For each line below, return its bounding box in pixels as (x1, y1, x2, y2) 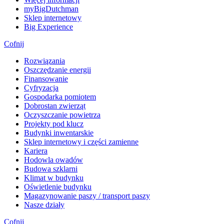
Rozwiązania (24, 56, 65, 65)
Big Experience (24, 22, 73, 31)
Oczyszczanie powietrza (24, 110, 100, 119)
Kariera (24, 146, 47, 155)
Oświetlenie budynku (24, 182, 91, 191)
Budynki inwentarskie (24, 128, 93, 137)
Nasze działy (24, 200, 64, 209)
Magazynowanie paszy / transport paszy (24, 191, 150, 200)
